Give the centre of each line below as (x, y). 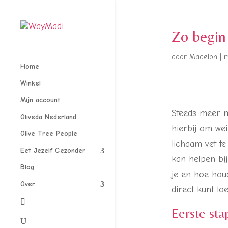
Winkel (31, 83)
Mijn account (40, 100)
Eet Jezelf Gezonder (53, 150)
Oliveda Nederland (48, 117)
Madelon (203, 57)
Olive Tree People (49, 134)
